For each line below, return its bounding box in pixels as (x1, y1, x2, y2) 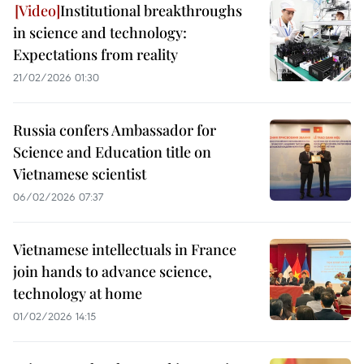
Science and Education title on (13, 142, 211, 162)
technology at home (13, 284, 142, 303)
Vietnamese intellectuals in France (13, 240, 236, 259)
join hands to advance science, (13, 262, 212, 281)
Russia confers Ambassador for (13, 120, 216, 140)
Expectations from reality (13, 45, 178, 64)
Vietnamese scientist (13, 164, 146, 184)
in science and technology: (13, 23, 187, 42)
